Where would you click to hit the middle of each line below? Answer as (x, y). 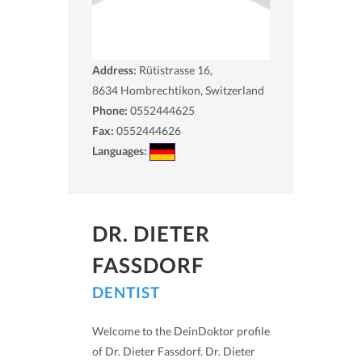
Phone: (110, 110)
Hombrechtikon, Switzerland (192, 90)
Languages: (121, 150)
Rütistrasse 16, (176, 69)
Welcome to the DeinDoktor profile (181, 331)
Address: (116, 69)
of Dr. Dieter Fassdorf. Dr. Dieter (174, 351)
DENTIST (126, 293)
